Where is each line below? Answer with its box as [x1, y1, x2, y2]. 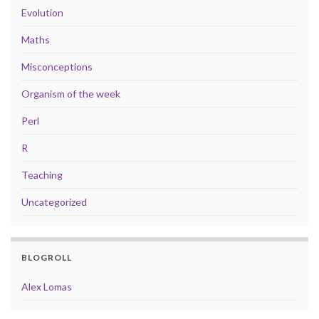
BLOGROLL [21, 251, 72, 263]
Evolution [21, 6, 63, 19]
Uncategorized [21, 195, 87, 208]
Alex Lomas [21, 280, 72, 293]
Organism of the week [21, 87, 120, 100]
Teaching [21, 168, 63, 181]
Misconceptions [21, 60, 93, 73]
